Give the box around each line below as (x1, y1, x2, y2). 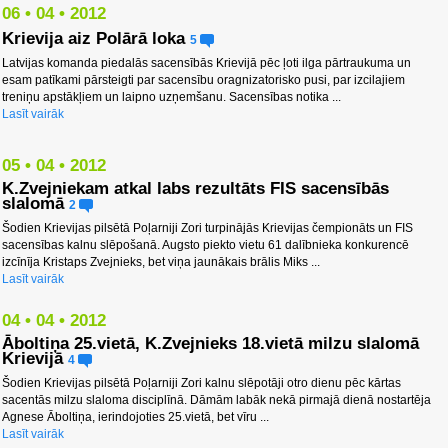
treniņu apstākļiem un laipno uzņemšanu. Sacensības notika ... (2, 90, 341, 105)
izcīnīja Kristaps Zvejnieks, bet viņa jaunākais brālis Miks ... (2, 254, 320, 269)
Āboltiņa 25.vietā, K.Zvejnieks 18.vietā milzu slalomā (2, 333, 419, 353)
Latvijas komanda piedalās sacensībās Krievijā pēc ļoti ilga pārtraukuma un (2, 56, 411, 71)
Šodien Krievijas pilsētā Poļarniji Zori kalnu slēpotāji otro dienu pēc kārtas (2, 375, 401, 390)
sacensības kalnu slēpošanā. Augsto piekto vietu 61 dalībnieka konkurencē (2, 237, 409, 252)
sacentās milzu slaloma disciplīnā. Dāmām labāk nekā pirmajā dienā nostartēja (2, 392, 431, 407)
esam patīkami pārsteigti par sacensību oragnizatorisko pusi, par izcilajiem (2, 73, 405, 88)
